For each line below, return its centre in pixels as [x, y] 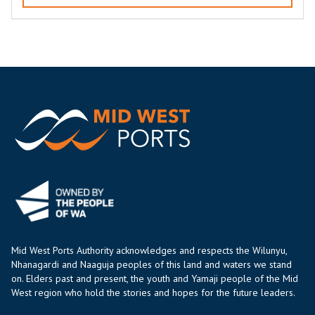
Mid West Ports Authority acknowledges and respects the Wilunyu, [149, 251]
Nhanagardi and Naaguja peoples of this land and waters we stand [152, 265]
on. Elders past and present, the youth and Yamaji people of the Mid [155, 279]
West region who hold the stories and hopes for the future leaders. [153, 293]
